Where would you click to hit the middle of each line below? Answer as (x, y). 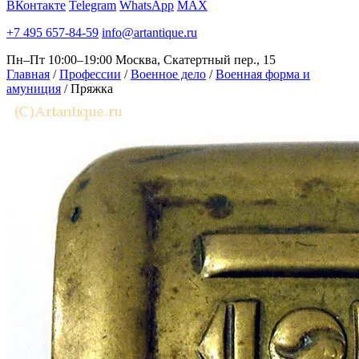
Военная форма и (263, 74)
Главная (28, 74)
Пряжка (92, 89)
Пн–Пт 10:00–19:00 (59, 60)
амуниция (34, 89)
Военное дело (168, 74)
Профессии (90, 74)
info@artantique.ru (149, 32)
